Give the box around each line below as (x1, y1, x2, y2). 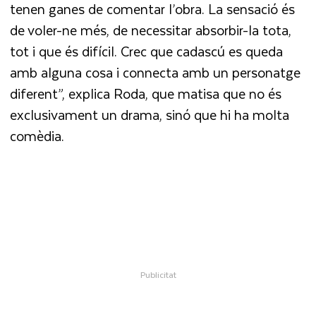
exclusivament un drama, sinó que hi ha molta (10, 104, 290, 126)
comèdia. (10, 125, 68, 147)
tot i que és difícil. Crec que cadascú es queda (10, 40, 284, 63)
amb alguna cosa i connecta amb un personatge (10, 61, 301, 84)
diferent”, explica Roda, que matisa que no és (10, 83, 282, 105)
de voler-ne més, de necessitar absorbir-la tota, (10, 19, 292, 42)
